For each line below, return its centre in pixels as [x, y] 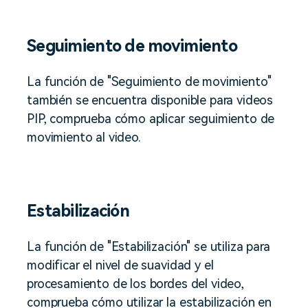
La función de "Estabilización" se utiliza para [148, 246]
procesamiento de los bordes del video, [135, 283]
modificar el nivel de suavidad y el [120, 265]
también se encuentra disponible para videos [150, 100]
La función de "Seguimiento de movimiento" [149, 81]
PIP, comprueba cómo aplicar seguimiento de [151, 118]
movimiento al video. [84, 137]
